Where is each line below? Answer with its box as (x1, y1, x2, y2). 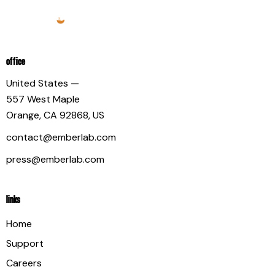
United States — (6, 77, 79, 90)
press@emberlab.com (6, 152, 104, 166)
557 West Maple (6, 93, 80, 106)
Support (6, 236, 44, 250)
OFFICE (6, 56, 25, 68)
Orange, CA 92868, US (6, 109, 104, 122)
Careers (6, 256, 42, 269)
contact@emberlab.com (6, 130, 116, 144)
